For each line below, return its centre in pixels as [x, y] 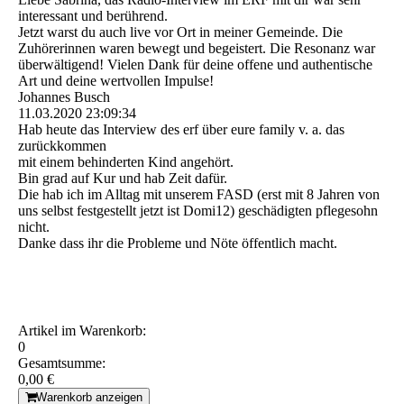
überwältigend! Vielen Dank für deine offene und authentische [195, 65]
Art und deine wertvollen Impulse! [116, 81]
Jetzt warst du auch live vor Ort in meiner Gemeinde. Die [180, 32]
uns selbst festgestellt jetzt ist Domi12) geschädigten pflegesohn [198, 211]
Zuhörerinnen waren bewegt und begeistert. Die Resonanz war [197, 49]
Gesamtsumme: [62, 363]
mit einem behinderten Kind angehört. [126, 162]
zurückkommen [62, 146]
